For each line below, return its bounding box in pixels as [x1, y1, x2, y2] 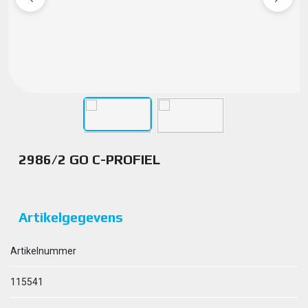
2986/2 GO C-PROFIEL [19, 151, 160, 167]
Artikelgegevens [19, 209, 123, 225]
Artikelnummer [10, 245, 76, 256]
